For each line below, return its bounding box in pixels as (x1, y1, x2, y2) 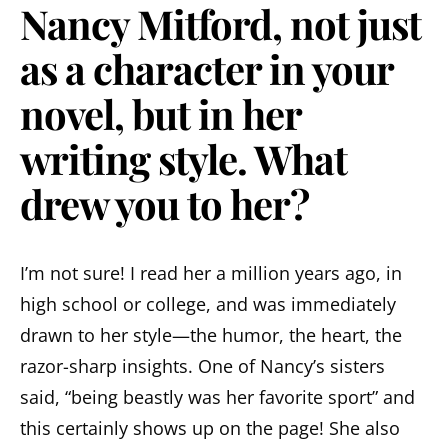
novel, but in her (20, 86, 301, 140)
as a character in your (20, 41, 393, 95)
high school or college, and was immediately (20, 291, 396, 316)
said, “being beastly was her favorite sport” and (20, 384, 415, 409)
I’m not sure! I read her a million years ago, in (20, 260, 402, 285)
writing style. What (20, 131, 347, 185)
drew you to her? (20, 176, 309, 230)
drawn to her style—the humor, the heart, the (20, 322, 402, 347)
